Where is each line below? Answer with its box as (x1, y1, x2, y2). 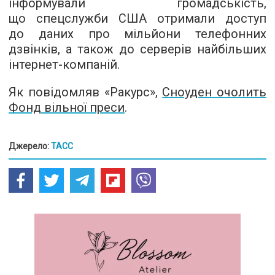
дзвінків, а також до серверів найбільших (9, 42, 266, 56)
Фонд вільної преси (9, 100, 125, 115)
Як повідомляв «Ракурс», (9, 85, 163, 99)
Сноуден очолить (162, 85, 266, 99)
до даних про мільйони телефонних (9, 26, 266, 41)
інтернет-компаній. (9, 57, 120, 72)
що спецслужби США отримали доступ (9, 11, 266, 26)
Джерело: (9, 141, 51, 151)
